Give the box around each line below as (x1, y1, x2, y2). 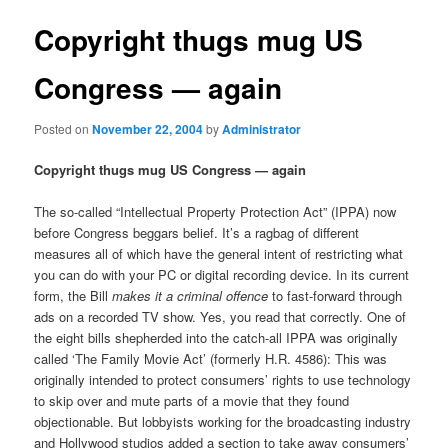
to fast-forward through (268, 286, 403, 306)
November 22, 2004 (92, 120, 204, 139)
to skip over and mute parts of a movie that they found (34, 391, 350, 411)
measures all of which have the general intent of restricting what (34, 244, 404, 264)
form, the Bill (34, 286, 113, 306)
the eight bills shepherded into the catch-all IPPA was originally (34, 328, 399, 348)
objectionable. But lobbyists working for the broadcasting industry (34, 412, 412, 432)
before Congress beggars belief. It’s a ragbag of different (34, 223, 360, 243)
